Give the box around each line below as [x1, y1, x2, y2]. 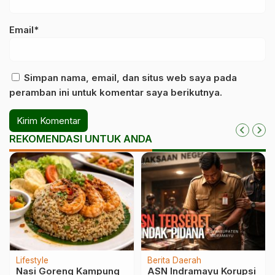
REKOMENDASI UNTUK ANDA [9, 133, 152, 145]
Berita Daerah [147, 255, 201, 265]
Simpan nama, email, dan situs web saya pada [24, 72, 237, 83]
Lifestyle [16, 255, 48, 265]
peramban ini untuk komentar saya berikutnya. [9, 87, 222, 98]
